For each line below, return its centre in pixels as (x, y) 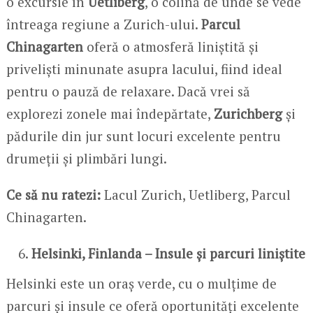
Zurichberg (248, 113)
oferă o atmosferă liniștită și (170, 46)
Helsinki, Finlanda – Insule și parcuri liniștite (169, 253)
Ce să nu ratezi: (53, 194)
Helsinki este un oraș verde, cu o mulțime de (141, 283)
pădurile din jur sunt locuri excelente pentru (143, 136)
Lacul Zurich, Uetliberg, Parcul (195, 194)
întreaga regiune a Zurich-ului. (103, 24)
